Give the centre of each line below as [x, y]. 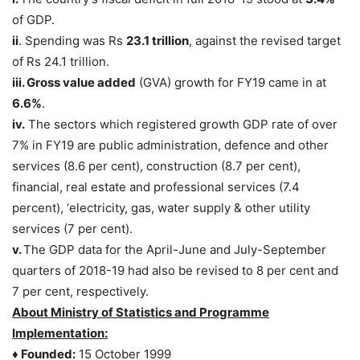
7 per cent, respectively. [80, 291]
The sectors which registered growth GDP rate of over [181, 124]
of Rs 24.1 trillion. [61, 61]
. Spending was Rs [72, 40]
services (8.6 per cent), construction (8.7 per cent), [156, 166]
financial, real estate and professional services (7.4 [156, 186]
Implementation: [60, 333]
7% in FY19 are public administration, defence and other [170, 145]
